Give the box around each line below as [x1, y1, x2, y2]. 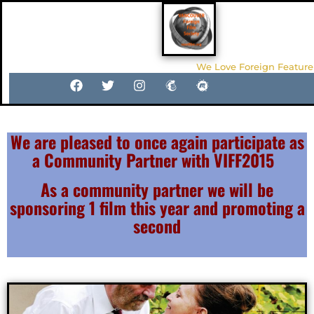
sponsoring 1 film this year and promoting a [9, 194, 305, 220]
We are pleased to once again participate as [10, 128, 304, 154]
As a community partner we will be [41, 176, 273, 202]
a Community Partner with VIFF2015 [32, 146, 282, 172]
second [133, 212, 181, 238]
